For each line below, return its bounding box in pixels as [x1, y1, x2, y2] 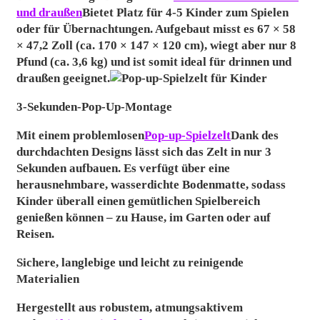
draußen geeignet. [16, 71, 110, 86]
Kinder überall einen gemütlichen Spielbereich [16, 194, 260, 209]
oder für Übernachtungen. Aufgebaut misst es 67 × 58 [16, 22, 296, 36]
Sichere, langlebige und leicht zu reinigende [16, 256, 244, 270]
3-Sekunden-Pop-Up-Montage [16, 100, 172, 114]
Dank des [230, 129, 279, 143]
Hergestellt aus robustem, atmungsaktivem [16, 301, 243, 315]
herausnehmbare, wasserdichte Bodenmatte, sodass [16, 178, 286, 192]
